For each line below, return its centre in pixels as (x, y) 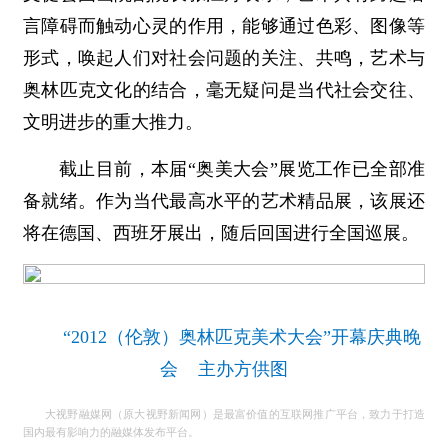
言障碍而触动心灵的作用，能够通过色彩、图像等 (224, 26)
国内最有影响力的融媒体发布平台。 (111, 432)
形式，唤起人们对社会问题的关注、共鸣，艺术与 (224, 58)
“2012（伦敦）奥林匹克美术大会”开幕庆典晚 (242, 337)
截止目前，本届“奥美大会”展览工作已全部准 (242, 169)
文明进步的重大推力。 (113, 122)
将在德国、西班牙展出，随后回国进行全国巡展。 (221, 233)
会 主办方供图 (224, 369)
